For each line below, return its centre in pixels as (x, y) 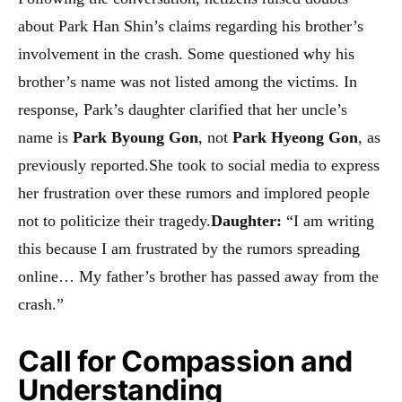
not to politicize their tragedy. (114, 220)
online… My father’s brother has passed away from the (198, 276)
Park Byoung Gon (135, 137)
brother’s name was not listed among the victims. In (188, 81)
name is (45, 137)
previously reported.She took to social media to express (199, 165)
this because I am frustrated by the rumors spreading (189, 248)
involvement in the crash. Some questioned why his (186, 53)
